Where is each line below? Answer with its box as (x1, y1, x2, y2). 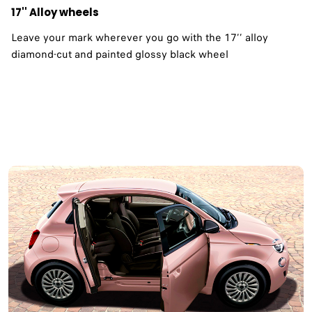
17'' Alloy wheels (11, 4, 99, 19)
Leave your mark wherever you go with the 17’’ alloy (11, 29, 268, 45)
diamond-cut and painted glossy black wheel (11, 46, 228, 62)
